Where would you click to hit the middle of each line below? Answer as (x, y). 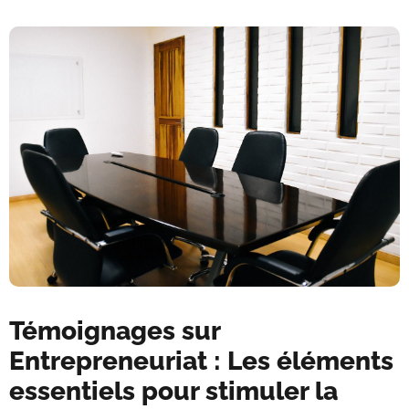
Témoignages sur (115, 331)
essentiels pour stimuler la (173, 392)
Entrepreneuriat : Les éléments (201, 362)
